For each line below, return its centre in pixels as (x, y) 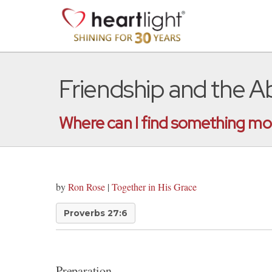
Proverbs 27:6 (96, 213)
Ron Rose (87, 187)
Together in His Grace (154, 187)
